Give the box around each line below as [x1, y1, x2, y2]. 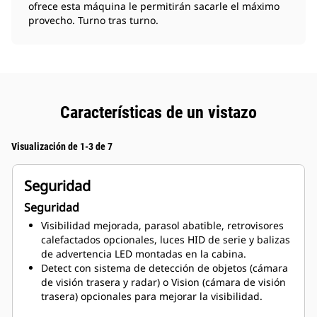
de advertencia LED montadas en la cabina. [41, 247, 246, 261]
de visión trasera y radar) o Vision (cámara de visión [41, 275, 286, 289]
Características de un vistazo [60, 103, 257, 123]
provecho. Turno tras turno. [28, 13, 158, 28]
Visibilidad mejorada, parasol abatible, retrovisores [41, 219, 284, 233]
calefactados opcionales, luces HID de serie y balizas [41, 233, 290, 247]
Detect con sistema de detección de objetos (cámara [41, 261, 288, 275]
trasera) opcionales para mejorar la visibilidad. [41, 289, 263, 304]
